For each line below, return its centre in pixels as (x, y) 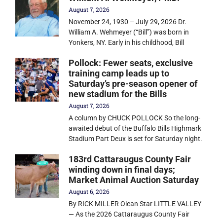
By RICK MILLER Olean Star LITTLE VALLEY (135, 204)
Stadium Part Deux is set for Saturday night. (136, 139)
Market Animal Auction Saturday (134, 180)
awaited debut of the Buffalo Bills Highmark (135, 129)
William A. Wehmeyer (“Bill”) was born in (129, 32)
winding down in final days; (122, 170)
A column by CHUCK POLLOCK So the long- (135, 118)
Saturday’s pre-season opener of (133, 84)
